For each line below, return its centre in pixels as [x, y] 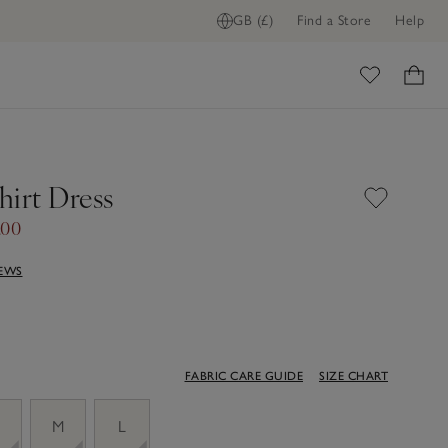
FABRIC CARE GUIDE [243, 375]
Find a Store [334, 20]
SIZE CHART [353, 375]
